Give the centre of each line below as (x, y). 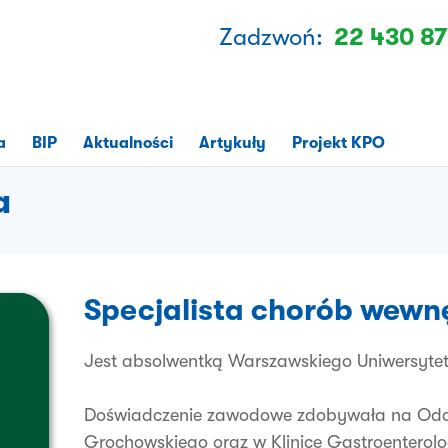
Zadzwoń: (271, 37)
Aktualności (128, 143)
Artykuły (232, 143)
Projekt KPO (338, 143)
